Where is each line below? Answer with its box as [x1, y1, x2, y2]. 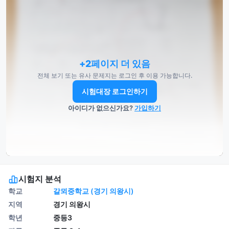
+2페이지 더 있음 [79, 58, 150, 69]
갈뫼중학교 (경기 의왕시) [53, 187, 134, 196]
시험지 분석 [18, 174, 61, 185]
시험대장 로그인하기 [81, 86, 148, 96]
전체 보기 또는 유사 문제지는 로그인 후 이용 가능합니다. [37, 71, 192, 79]
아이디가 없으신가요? [68, 103, 134, 112]
